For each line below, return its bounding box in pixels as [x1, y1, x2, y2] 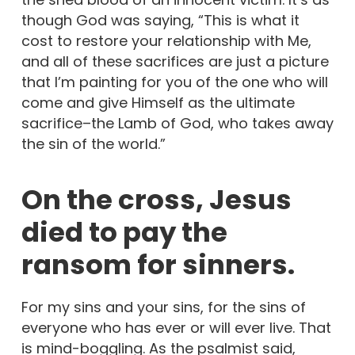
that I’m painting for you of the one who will [21, 71, 328, 92]
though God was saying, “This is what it [21, 10, 300, 30]
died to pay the [21, 212, 227, 251]
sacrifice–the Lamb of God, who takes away [21, 113, 334, 133]
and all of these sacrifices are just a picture [21, 51, 329, 71]
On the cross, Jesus [21, 180, 292, 219]
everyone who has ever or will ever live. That [21, 317, 331, 338]
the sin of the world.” [21, 133, 166, 154]
